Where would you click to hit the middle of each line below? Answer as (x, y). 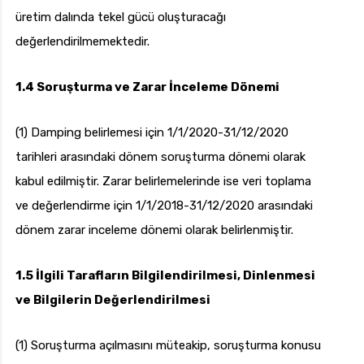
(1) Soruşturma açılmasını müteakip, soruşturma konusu (168, 346)
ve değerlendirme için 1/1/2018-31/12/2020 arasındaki (164, 206)
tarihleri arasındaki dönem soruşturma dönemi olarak (160, 157)
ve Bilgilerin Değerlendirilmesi (113, 300)
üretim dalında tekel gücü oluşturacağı (121, 17)
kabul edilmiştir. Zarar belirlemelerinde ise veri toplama (163, 182)
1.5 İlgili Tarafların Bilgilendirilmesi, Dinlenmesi (165, 276)
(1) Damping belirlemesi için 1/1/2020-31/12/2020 (152, 133)
